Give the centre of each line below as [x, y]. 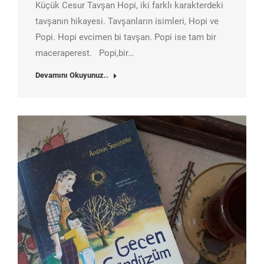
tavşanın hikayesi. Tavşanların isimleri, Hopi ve [127, 22]
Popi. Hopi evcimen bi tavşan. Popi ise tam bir [126, 37]
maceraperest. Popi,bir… [85, 53]
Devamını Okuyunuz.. [72, 75]
